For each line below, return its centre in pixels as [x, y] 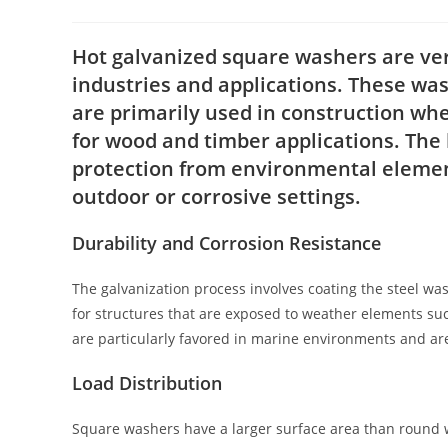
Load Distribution [147, 382]
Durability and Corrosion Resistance [226, 242]
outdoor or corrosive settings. [216, 196]
